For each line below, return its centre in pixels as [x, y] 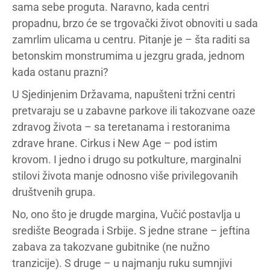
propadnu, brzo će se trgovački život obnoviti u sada [135, 24]
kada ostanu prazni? [60, 72]
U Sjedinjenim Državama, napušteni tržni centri [124, 95]
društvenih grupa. [54, 192]
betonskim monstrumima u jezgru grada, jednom [128, 56]
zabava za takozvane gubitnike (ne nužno [111, 247]
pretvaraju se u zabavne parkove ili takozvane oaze [134, 111]
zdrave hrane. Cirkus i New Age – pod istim [115, 143]
